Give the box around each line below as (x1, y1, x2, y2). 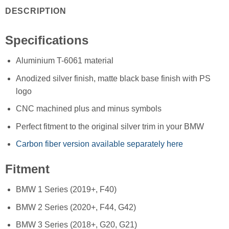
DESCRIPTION (5, 6, 66, 15)
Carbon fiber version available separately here (15, 140, 183, 149)
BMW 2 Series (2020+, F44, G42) (15, 202, 136, 212)
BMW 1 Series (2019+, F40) (15, 185, 117, 194)
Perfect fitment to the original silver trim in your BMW (15, 122, 204, 131)
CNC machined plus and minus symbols (15, 104, 162, 113)
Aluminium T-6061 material (15, 56, 113, 65)
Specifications (5, 33, 88, 47)
